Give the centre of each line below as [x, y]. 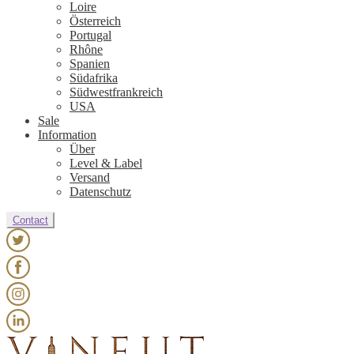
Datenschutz [100, 191]
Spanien [90, 63]
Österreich [95, 21]
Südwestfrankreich [116, 92]
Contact [30, 220]
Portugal [90, 35]
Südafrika [94, 77]
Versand [90, 177]
